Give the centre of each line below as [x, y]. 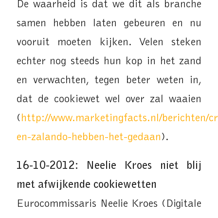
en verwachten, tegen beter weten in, [109, 81]
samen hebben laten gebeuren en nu [109, 24]
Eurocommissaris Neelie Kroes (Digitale [109, 204]
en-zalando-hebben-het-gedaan [89, 138]
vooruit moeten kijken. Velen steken [109, 43]
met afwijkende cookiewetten [86, 185]
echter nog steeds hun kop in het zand [109, 62]
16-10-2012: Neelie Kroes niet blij [109, 166]
